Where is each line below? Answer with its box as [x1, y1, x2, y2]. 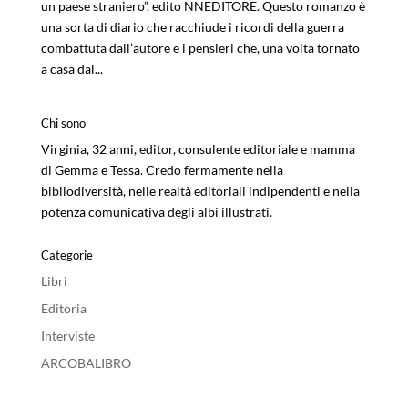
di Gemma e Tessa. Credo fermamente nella [40, 162, 283, 178]
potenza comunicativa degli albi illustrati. [40, 204, 272, 220]
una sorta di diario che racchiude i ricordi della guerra [40, 19, 344, 36]
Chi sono [40, 116, 86, 131]
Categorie [40, 248, 93, 263]
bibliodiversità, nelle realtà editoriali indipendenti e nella [40, 183, 360, 199]
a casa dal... [40, 61, 103, 77]
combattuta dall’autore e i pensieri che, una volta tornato [40, 40, 360, 56]
